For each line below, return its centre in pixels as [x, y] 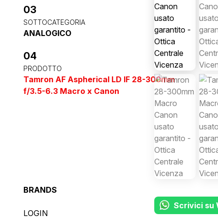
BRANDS [40, 190]
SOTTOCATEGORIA [54, 22]
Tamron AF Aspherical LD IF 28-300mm [99, 79]
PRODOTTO [43, 68]
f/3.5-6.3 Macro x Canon [71, 91]
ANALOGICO [47, 33]
